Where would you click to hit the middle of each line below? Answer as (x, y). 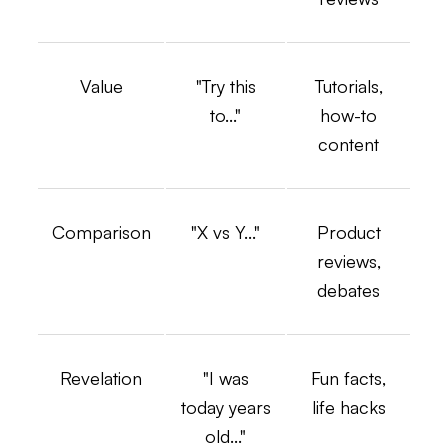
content (348, 143)
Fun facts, (348, 377)
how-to (348, 114)
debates (348, 289)
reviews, (348, 260)
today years (225, 406)
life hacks (348, 406)
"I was (225, 377)
